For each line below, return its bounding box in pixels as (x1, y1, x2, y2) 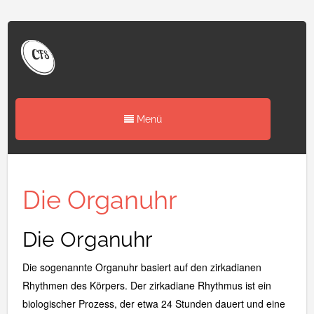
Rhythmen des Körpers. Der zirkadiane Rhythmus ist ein (22, 278, 271, 292)
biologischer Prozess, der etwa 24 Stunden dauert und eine (22, 296, 285, 310)
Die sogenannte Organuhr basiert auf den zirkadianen (22, 259, 261, 274)
